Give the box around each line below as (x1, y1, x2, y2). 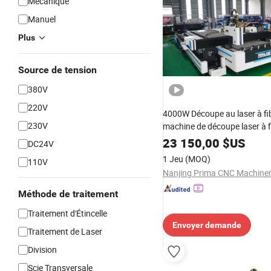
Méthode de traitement (18, 188, 118, 200)
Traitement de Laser (28, 226, 102, 237)
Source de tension (18, 64, 97, 76)
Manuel (28, 13, 56, 25)
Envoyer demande (172, 220, 241, 230)
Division (28, 244, 57, 255)
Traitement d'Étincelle (28, 207, 107, 219)
